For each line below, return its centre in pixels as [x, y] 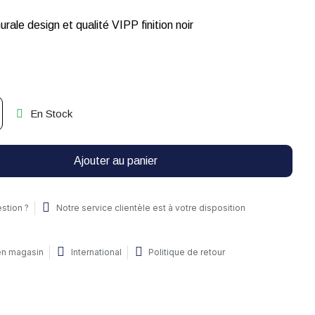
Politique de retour [187, 252]
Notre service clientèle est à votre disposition [150, 208]
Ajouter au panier [116, 161]
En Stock [51, 114]
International [96, 252]
